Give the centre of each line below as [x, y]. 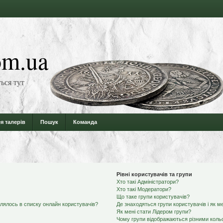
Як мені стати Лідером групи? [154, 212]
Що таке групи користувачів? [153, 197]
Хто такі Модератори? [144, 189]
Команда [85, 122]
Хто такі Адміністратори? [147, 182]
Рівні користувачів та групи [154, 174]
